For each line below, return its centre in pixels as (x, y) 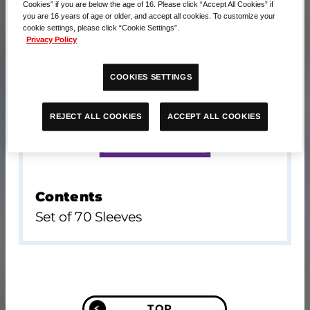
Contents (70, 197)
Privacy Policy (52, 39)
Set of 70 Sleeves (89, 217)
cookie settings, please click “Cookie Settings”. (101, 28)
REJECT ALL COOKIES (96, 117)
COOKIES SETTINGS (151, 77)
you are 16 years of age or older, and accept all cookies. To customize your (149, 16)
